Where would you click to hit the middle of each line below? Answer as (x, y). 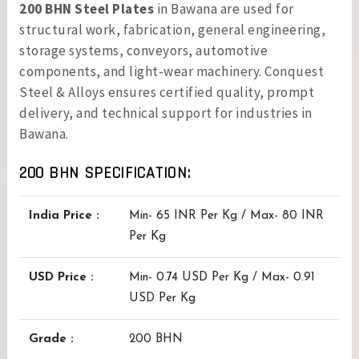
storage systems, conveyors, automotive (143, 50)
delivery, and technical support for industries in (166, 113)
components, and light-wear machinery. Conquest (171, 71)
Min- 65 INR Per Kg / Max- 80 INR (226, 216)
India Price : (64, 216)
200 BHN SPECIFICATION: (105, 173)
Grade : (51, 339)
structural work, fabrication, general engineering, (172, 30)
